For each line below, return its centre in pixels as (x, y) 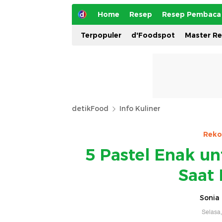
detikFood (90, 109)
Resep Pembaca (192, 14)
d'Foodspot (153, 35)
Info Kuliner (140, 109)
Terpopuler (101, 35)
